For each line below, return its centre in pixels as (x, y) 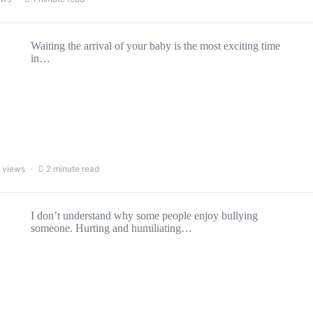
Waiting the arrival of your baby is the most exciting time (155, 46)
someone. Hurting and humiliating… (111, 228)
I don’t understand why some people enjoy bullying (144, 216)
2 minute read (73, 169)
